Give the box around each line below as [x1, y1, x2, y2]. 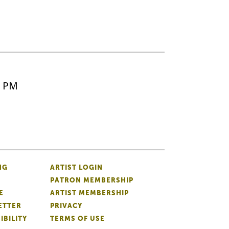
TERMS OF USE [50, 214, 105, 222]
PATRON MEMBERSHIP [50, 176, 133, 184]
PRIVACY [50, 201, 82, 210]
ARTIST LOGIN [50, 163, 103, 171]
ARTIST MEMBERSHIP [50, 189, 129, 197]
